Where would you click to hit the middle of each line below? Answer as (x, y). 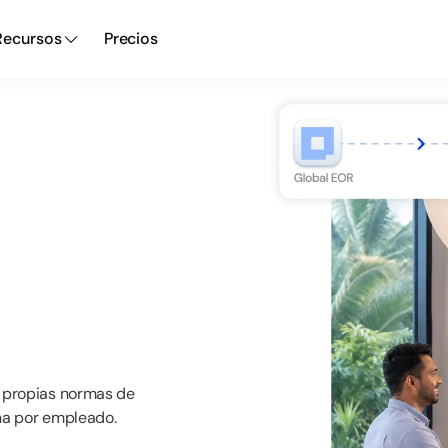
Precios (130, 38)
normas (86, 393)
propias (29, 393)
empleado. (79, 417)
